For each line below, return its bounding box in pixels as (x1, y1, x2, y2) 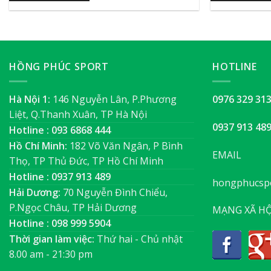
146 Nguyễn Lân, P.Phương (53, 93, 177, 106)
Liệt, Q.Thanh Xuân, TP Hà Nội (9, 108, 147, 122)
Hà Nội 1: (9, 93, 53, 106)
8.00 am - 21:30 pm (9, 247, 93, 261)
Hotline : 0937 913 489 (9, 170, 111, 184)
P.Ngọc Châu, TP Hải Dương (9, 201, 137, 215)
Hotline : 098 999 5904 (9, 217, 111, 230)
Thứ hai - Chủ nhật (94, 232, 183, 246)
